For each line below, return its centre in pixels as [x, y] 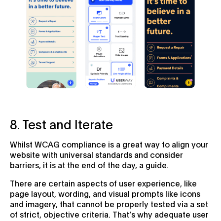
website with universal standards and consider [96, 154]
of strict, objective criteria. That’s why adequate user [109, 214]
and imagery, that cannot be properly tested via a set [109, 203]
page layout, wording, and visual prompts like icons [105, 193]
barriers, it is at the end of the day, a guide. [89, 164]
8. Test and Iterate [61, 123]
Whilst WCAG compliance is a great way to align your [109, 144]
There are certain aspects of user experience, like [103, 183]
